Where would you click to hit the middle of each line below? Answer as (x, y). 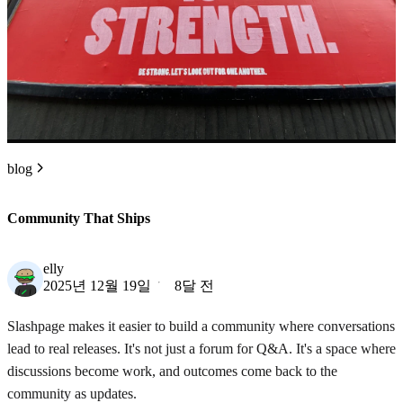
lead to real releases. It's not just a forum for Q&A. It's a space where (201, 348)
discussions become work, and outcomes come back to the (172, 371)
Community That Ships (79, 219)
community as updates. (72, 393)
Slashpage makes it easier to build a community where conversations (201, 326)
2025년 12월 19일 (97, 285)
